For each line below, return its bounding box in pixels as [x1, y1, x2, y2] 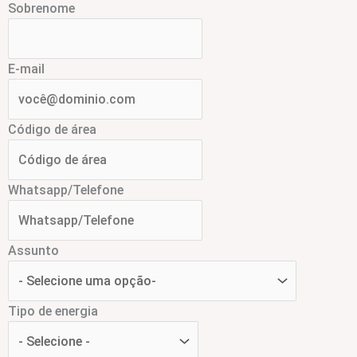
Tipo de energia [8, 303, 98, 319]
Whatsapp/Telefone [8, 182, 124, 198]
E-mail [8, 61, 45, 76]
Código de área [8, 121, 96, 137]
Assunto [8, 242, 59, 258]
